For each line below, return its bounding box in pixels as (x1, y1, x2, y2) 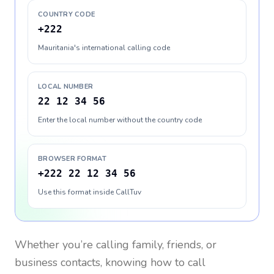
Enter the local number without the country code (38, 115, 202, 125)
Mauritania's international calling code (38, 43, 170, 53)
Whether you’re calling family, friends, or (15, 237, 217, 252)
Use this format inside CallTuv (38, 187, 141, 197)
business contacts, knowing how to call (15, 255, 206, 270)
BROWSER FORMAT (38, 154, 106, 163)
